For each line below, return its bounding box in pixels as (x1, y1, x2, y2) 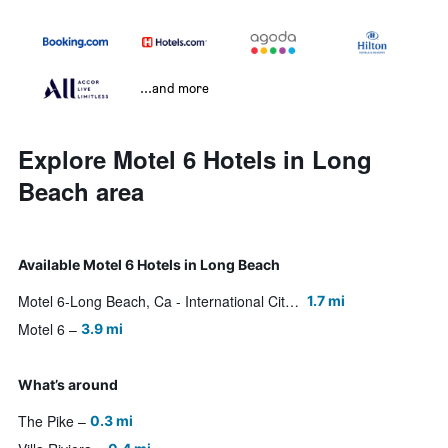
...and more (140, 79, 209, 97)
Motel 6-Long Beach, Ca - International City (285, 291, 299, 312)
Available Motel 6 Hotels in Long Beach (18, 256, 280, 274)
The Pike (18, 411, 74, 432)
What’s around (18, 376, 118, 394)
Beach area (18, 174, 144, 209)
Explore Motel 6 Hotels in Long (18, 142, 372, 177)
